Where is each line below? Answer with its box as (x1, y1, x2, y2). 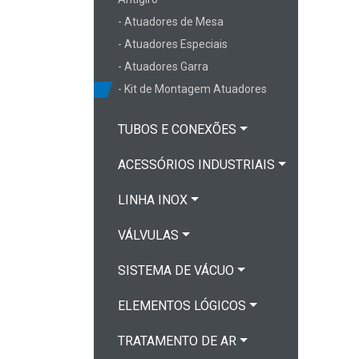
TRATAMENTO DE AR (118, 333, 236, 349)
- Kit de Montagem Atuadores (118, 83, 267, 95)
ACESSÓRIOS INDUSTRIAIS (118, 157, 275, 172)
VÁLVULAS (118, 228, 179, 243)
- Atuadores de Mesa (118, 15, 224, 28)
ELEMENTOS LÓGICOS (118, 298, 246, 313)
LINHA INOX (118, 192, 188, 208)
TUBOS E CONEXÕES (118, 122, 236, 137)
